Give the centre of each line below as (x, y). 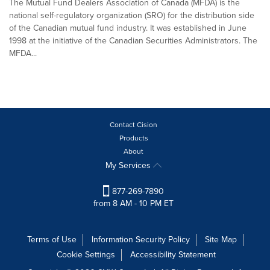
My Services (129, 165)
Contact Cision (133, 125)
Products (133, 138)
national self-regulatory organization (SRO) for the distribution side (132, 15)
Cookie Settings (86, 255)
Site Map (221, 240)
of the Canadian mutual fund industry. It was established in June (128, 28)
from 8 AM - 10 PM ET (133, 204)
